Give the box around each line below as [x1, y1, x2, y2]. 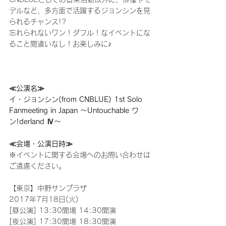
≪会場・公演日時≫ [9, 140, 73, 147]
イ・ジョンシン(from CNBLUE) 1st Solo [9, 96, 145, 103]
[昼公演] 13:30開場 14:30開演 [9, 207, 116, 214]
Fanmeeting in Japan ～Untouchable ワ [9, 107, 139, 114]
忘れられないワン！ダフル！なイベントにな [9, 29, 150, 36]
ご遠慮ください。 [9, 162, 66, 169]
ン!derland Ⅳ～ [9, 118, 61, 125]
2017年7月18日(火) [9, 196, 81, 203]
